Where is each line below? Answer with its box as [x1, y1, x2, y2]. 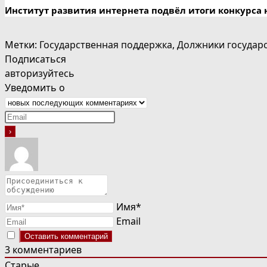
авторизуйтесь [5, 66, 74, 80]
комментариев [10, 243, 82, 256]
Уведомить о [5, 80, 65, 94]
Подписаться [5, 52, 66, 66]
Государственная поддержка [39, 38, 172, 51]
